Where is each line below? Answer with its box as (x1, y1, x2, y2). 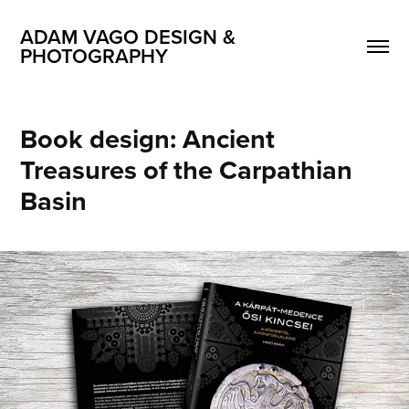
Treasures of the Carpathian (20, 151, 353, 189)
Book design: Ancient (20, 120, 276, 158)
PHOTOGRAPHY (20, 41, 169, 70)
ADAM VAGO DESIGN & (20, 22, 236, 51)
